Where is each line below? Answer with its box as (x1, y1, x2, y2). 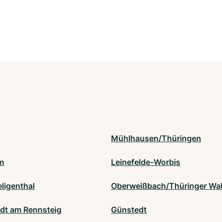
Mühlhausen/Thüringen (111, 133, 201, 143)
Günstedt (111, 204, 147, 215)
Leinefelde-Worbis (111, 157, 180, 167)
